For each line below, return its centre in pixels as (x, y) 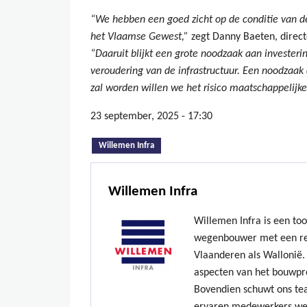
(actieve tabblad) (185, 144)
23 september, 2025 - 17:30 (151, 116)
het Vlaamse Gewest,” (141, 37)
